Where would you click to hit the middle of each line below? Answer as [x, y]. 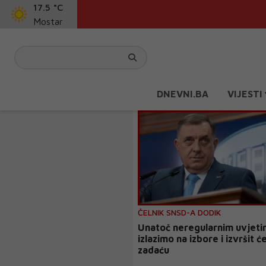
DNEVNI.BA [183, 94]
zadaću [154, 250]
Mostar [48, 21]
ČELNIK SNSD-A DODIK [180, 212]
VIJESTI [246, 94]
